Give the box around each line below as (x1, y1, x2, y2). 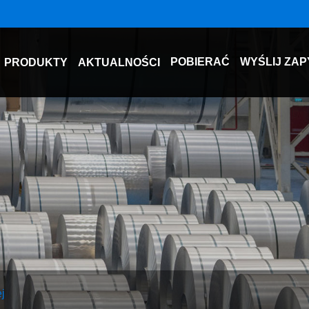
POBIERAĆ (170, 56, 230, 68)
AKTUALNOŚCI (78, 57, 160, 68)
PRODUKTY (4, 57, 68, 68)
